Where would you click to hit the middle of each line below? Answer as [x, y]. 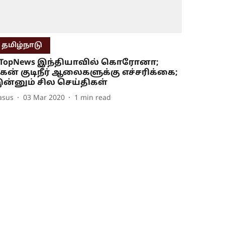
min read [96, 98]
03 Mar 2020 [44, 98]
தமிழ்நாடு [22, 46]
